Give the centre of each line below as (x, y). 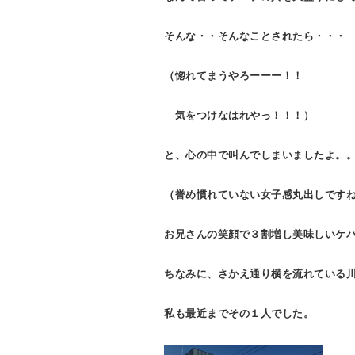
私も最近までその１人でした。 (239, 314)
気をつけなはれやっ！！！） (239, 116)
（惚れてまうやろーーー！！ (234, 76)
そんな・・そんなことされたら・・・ (255, 36)
